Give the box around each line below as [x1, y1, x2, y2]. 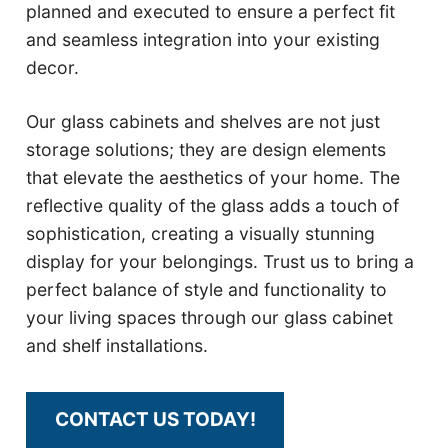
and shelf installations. [26, 335, 209, 357]
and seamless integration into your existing [26, 29, 381, 51]
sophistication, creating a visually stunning [26, 223, 376, 245]
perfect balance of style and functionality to [26, 279, 388, 301]
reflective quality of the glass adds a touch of [26, 195, 400, 217]
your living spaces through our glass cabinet [26, 307, 394, 329]
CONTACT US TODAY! [54, 408, 256, 432]
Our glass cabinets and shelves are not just [26, 111, 381, 133]
